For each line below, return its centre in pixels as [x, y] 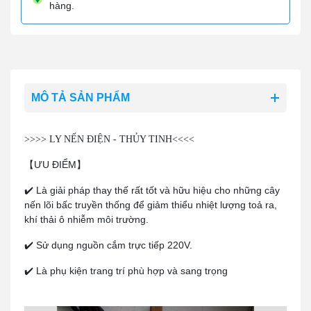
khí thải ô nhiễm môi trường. [86, 219]
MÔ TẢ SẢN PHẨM [81, 98]
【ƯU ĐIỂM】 [55, 165]
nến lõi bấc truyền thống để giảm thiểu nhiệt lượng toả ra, [151, 205]
